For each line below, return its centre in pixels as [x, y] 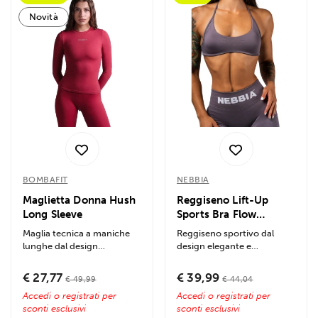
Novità [44, 16]
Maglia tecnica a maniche [76, 234]
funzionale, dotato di [221, 259]
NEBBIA [193, 180]
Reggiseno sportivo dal [225, 234]
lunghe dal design [60, 246]
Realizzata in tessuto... [70, 272]
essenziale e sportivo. [68, 259]
